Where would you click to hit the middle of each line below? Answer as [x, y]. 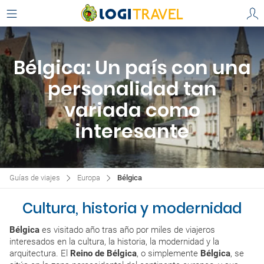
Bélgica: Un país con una [132, 67]
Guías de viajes [35, 178]
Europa [89, 178]
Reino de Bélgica [103, 253]
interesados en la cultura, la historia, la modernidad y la [114, 242]
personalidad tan [132, 89]
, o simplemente [169, 253]
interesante [132, 131]
